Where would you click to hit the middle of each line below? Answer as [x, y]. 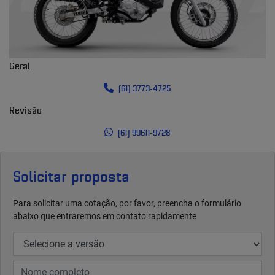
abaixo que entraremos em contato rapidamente [105, 216]
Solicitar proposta [71, 175]
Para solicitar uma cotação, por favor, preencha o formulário [127, 203]
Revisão [25, 110]
